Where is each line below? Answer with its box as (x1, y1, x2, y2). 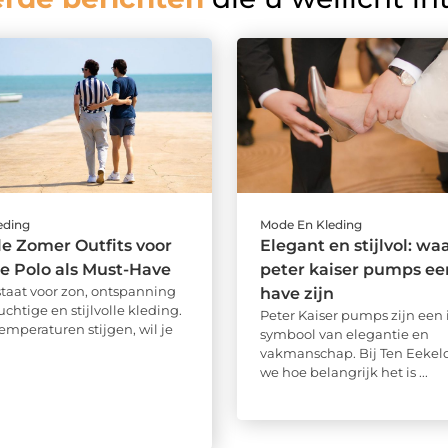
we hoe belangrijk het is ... (259, 364, 428, 381)
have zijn (259, 284, 334, 304)
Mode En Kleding (259, 217, 362, 233)
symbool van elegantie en (259, 326, 429, 343)
